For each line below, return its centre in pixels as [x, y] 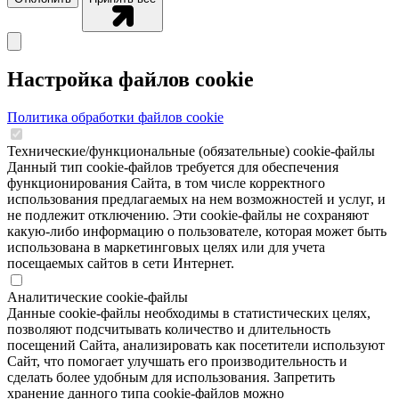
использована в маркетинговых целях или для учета [166, 248]
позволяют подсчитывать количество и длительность [169, 330]
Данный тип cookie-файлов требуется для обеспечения [173, 167]
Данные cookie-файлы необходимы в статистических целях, [189, 313]
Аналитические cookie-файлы [98, 297]
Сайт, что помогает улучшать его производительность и [177, 362]
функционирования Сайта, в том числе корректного [166, 183]
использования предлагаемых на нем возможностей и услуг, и [196, 199]
